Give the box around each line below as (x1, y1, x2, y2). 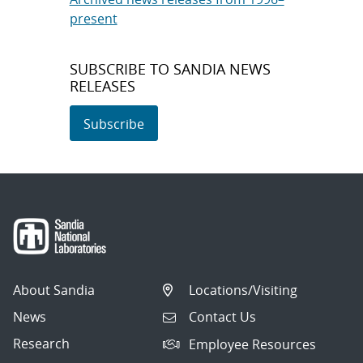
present (69, 10, 117, 28)
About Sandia (13, 280, 95, 299)
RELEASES (69, 76, 135, 96)
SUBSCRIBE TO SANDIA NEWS (69, 59, 271, 79)
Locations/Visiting (189, 280, 298, 299)
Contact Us (189, 308, 257, 327)
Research (13, 334, 70, 352)
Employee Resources (189, 335, 317, 353)
